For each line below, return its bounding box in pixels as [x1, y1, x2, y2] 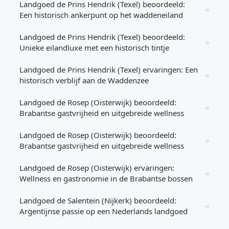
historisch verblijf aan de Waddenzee [19, 75, 149, 85]
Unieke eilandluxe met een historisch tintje [19, 42, 169, 53]
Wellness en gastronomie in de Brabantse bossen [19, 173, 193, 184]
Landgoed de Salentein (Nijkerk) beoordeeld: [19, 195, 176, 205]
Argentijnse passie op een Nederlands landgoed [19, 206, 188, 216]
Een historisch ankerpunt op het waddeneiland [19, 10, 183, 20]
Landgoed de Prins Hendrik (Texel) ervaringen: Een [19, 64, 198, 75]
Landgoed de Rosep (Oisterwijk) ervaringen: [19, 163, 174, 173]
